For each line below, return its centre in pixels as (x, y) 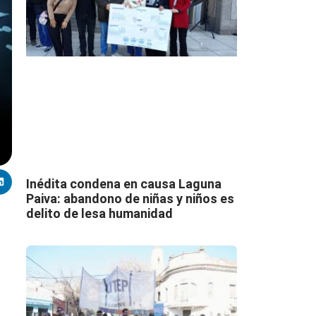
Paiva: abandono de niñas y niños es (130, 198)
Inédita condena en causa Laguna (123, 183)
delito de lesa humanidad (99, 213)
